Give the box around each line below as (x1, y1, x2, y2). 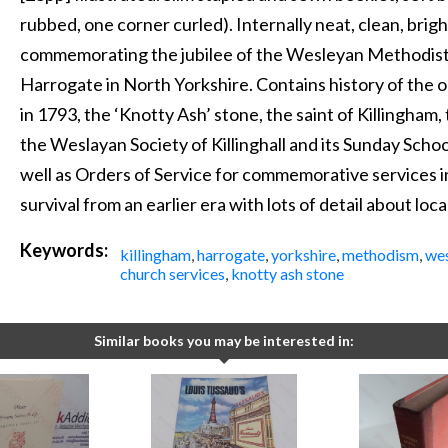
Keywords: (20, 239, 109, 262)
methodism (341, 245, 419, 265)
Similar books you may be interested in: (94, 332, 354, 350)
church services (119, 264, 225, 284)
